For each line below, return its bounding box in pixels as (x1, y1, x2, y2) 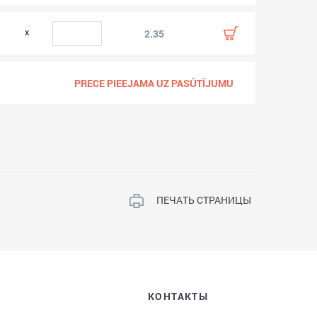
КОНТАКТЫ (147, 289, 209, 303)
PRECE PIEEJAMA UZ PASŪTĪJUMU (74, 76, 234, 90)
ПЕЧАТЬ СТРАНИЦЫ (156, 193, 251, 207)
